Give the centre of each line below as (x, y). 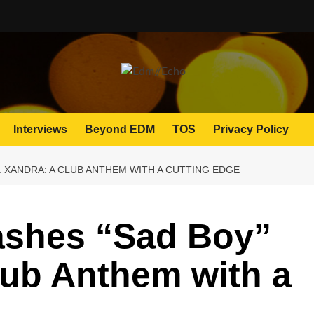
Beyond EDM (120, 130)
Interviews (40, 130)
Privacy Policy (251, 130)
